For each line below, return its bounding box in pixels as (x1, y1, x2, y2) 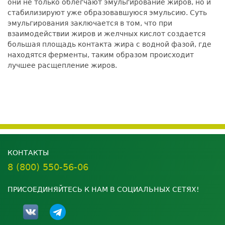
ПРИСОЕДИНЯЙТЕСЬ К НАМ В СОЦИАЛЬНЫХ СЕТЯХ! (8, 185, 199, 194)
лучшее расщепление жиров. (8, 61, 117, 70)
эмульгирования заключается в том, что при (8, 19, 172, 28)
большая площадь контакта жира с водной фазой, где (8, 40, 211, 49)
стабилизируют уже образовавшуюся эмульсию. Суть (8, 9, 207, 17)
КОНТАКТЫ (8, 149, 49, 157)
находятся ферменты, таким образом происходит (8, 51, 194, 59)
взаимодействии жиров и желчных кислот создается (8, 30, 205, 38)
